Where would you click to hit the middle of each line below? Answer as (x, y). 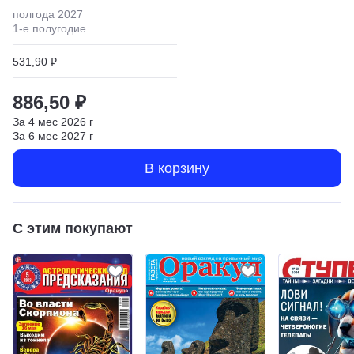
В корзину (177, 168)
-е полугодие (53, 28)
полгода (34, 14)
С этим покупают (73, 228)
